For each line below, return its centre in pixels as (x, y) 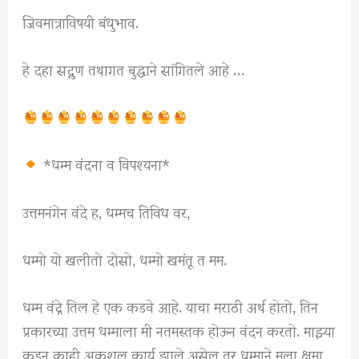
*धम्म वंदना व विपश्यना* (104, 163)
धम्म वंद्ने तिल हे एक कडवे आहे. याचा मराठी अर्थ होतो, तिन (171, 305)
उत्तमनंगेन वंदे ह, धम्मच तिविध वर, (107, 211)
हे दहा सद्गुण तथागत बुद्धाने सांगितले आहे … (134, 69)
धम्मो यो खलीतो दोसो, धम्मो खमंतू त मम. (125, 258)
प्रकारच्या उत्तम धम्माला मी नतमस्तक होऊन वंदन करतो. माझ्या (179, 329)
